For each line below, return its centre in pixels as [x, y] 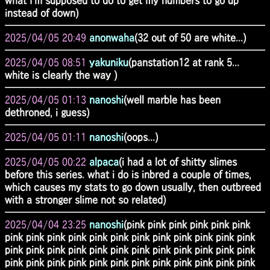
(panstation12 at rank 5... [184, 62]
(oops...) [141, 137]
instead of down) [42, 13]
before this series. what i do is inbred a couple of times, [128, 174]
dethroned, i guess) [47, 112]
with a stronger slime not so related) [85, 199]
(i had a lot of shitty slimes [178, 162]
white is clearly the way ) [61, 75]
